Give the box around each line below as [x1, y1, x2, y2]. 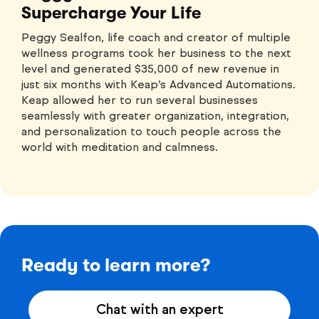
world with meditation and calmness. [21, 140, 218, 154]
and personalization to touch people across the [21, 124, 281, 138]
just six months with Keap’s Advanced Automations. [21, 77, 296, 91]
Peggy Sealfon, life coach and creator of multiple [21, 30, 291, 44]
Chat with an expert [95, 300, 224, 318]
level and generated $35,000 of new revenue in [21, 61, 279, 75]
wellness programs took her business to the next [21, 46, 291, 60]
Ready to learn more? [21, 254, 210, 276]
